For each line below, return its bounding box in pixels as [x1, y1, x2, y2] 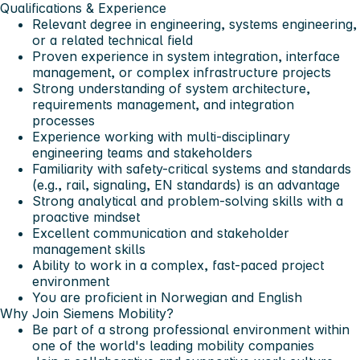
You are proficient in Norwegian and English [32, 289, 302, 306]
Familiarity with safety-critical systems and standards [32, 161, 351, 178]
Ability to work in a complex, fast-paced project [32, 257, 324, 274]
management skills [32, 241, 145, 258]
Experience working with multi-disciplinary [32, 129, 290, 145]
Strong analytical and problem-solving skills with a [32, 193, 343, 210]
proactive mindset [32, 209, 140, 226]
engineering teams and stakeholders [32, 145, 252, 162]
